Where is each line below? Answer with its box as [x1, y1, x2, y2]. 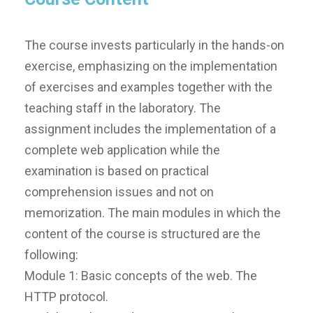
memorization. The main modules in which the [24, 205, 281, 220]
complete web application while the [24, 142, 220, 157]
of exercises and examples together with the [24, 79, 272, 94]
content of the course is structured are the [24, 226, 261, 241]
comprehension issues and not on [24, 184, 214, 199]
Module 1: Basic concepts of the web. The [24, 268, 257, 283]
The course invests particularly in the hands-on [24, 37, 284, 52]
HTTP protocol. [24, 289, 108, 304]
